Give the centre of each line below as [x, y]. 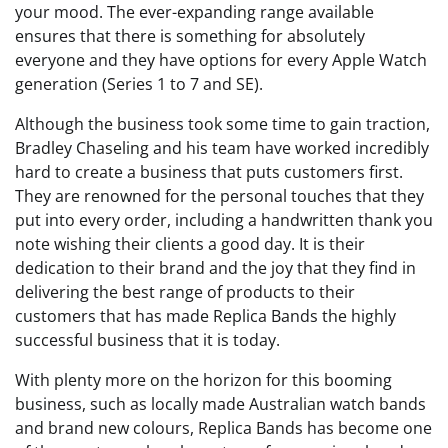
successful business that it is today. [147, 339]
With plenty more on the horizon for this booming [203, 379]
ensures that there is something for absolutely [190, 35]
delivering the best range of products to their [185, 291]
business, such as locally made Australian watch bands [220, 403]
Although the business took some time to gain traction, [222, 123]
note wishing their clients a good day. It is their [190, 243]
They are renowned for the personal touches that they [219, 195]
